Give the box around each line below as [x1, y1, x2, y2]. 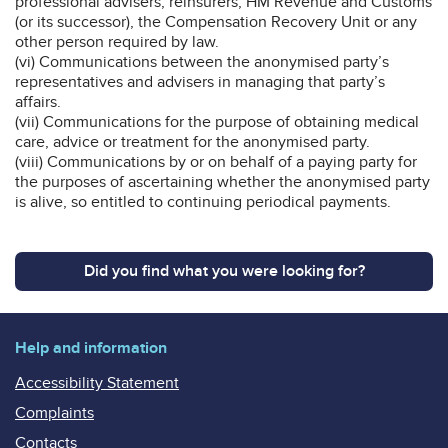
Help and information [15, 337, 167, 358]
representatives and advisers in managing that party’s [15, 71, 385, 92]
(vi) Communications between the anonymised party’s [15, 51, 389, 72]
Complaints [15, 402, 94, 423]
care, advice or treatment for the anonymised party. [15, 131, 370, 152]
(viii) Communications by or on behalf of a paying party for [15, 151, 417, 172]
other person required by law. [15, 31, 219, 52]
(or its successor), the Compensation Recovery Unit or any [15, 11, 417, 32]
